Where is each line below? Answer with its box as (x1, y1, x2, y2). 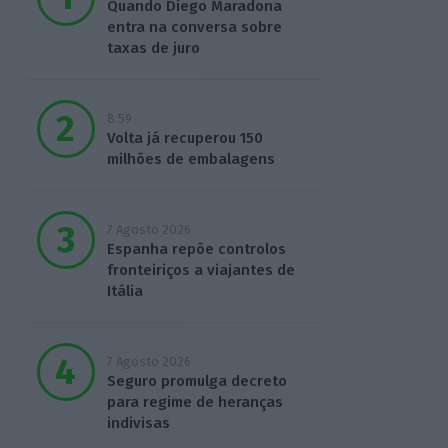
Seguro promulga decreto (106, 372, 287, 391)
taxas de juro (106, 39, 200, 58)
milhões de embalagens (106, 150, 275, 169)
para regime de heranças (106, 393, 283, 412)
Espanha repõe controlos (106, 240, 286, 259)
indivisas (106, 414, 170, 433)
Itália (106, 282, 143, 301)
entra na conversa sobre (106, 18, 282, 37)
